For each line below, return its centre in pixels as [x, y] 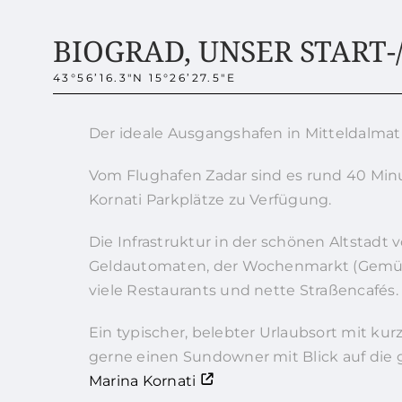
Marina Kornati [142, 381]
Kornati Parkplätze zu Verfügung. [210, 200]
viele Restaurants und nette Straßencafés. [243, 291]
